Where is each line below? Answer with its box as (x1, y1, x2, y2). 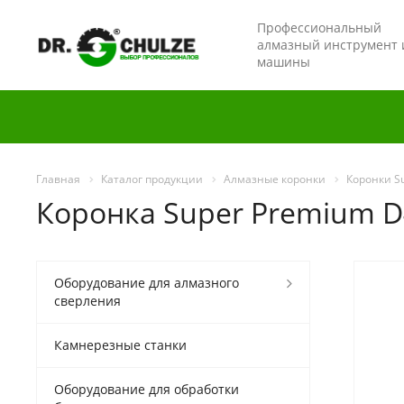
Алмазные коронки (224, 171, 326, 187)
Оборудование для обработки (54, 380, 239, 398)
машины (257, 53, 311, 70)
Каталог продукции (101, 171, 203, 187)
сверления (54, 291, 121, 309)
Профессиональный (257, 19, 382, 36)
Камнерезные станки (54, 335, 187, 353)
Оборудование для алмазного (54, 273, 239, 291)
